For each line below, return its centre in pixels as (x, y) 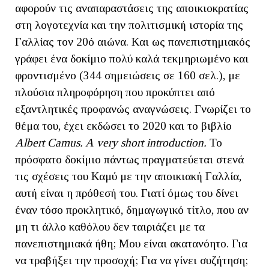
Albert (30, 143)
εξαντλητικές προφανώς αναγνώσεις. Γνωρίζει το (133, 109)
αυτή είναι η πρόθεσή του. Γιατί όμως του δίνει (127, 193)
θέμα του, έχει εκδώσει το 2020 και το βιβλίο (123, 126)
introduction (175, 143)
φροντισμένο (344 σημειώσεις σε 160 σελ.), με (128, 76)
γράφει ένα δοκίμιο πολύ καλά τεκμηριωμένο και (132, 59)
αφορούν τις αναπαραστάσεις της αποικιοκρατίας (132, 8)
